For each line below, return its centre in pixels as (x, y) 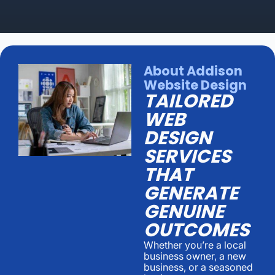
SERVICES (187, 156)
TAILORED (188, 101)
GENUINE (184, 211)
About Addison (193, 71)
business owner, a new (195, 256)
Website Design (195, 85)
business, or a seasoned (198, 267)
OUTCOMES (196, 230)
